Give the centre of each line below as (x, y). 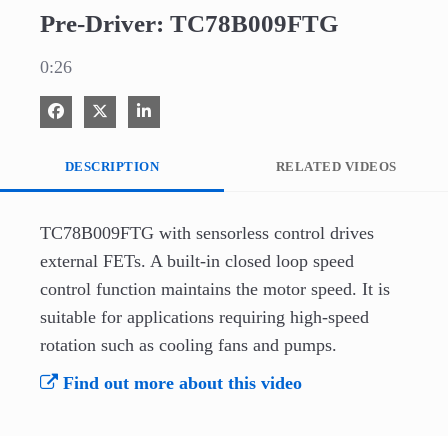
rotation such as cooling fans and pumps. (188, 345)
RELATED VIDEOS (336, 166)
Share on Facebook (124, 110)
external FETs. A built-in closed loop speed (197, 261)
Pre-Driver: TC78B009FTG (189, 23)
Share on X (143, 110)
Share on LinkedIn (209, 110)
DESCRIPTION (112, 166)
